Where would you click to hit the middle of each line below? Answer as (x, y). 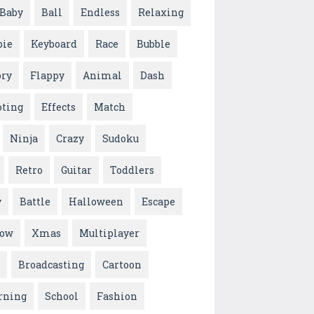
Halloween (96, 202)
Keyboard (54, 44)
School (62, 296)
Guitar (76, 170)
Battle (35, 202)
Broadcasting (51, 265)
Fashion (117, 296)
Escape (158, 202)
